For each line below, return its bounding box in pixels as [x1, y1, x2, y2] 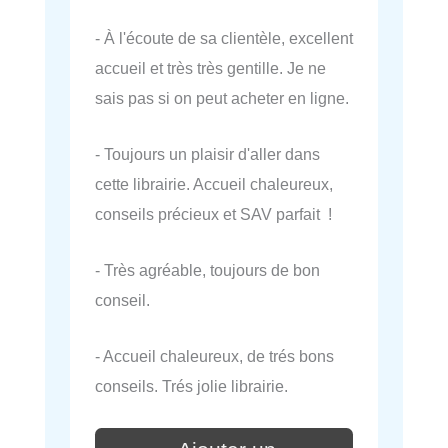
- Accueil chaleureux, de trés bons [95, 347, 334, 366]
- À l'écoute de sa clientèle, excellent [95, 28, 353, 47]
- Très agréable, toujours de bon [95, 261, 320, 280]
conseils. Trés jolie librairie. [95, 377, 288, 396]
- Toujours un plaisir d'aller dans [95, 144, 320, 163]
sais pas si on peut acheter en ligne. [95, 88, 349, 107]
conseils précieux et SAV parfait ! [95, 204, 332, 223]
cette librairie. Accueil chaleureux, [95, 174, 333, 193]
